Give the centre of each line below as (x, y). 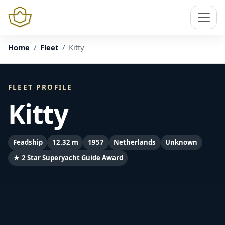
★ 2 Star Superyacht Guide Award (68, 157)
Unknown (182, 142)
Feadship (28, 142)
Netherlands (135, 142)
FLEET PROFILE (40, 87)
